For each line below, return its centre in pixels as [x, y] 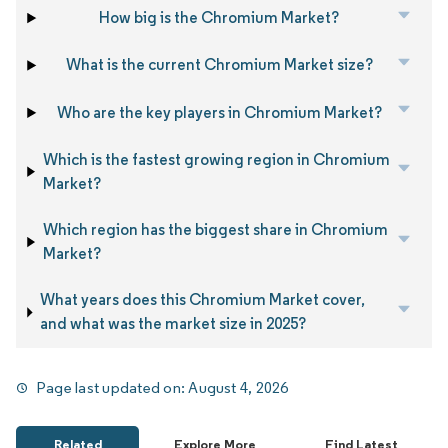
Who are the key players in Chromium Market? [219, 112]
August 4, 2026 [238, 387]
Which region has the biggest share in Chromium [215, 230]
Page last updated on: [112, 387]
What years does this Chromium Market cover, [202, 300]
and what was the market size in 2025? [172, 324]
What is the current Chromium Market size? [219, 65]
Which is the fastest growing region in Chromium [216, 159]
